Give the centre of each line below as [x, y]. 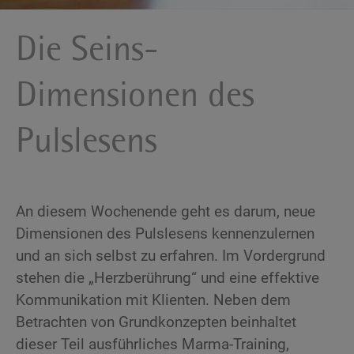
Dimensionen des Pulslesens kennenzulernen [165, 234]
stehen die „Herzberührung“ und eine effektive [168, 278]
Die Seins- [87, 51]
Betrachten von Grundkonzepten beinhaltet [156, 322]
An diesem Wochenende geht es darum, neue [166, 212]
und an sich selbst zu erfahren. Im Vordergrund [171, 256]
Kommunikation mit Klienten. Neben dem [153, 300]
